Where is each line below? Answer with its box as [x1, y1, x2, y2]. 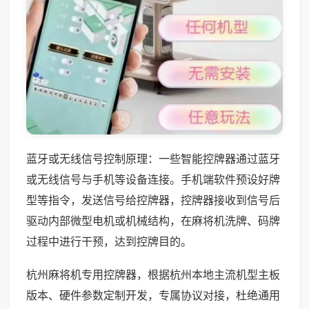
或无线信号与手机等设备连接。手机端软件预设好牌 [26, 172, 280, 186]
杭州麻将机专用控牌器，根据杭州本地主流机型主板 [26, 267, 280, 281]
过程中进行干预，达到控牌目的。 [26, 234, 192, 248]
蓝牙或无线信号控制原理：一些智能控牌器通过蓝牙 [26, 151, 280, 166]
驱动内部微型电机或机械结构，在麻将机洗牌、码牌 [26, 213, 280, 228]
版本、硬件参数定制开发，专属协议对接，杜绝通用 [26, 288, 280, 302]
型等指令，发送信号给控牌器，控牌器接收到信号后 [26, 192, 280, 207]
